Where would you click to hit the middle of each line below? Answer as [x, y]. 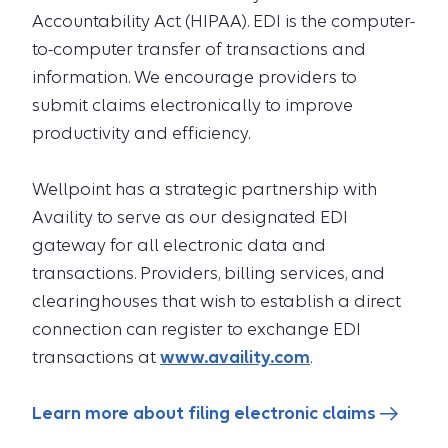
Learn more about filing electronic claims [206, 413]
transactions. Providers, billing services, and [208, 273]
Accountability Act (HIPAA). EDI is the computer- [223, 21]
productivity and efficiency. [141, 133]
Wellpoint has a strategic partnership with [204, 189]
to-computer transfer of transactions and [199, 49]
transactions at [96, 357]
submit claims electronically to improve [192, 105]
